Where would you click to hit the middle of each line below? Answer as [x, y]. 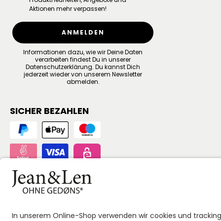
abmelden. [83, 81]
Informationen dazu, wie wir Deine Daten [83, 52]
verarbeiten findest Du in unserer [83, 59]
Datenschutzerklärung [59, 67]
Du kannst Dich [117, 67]
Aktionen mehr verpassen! [68, 8]
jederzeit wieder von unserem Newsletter [83, 74]
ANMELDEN [83, 32]
